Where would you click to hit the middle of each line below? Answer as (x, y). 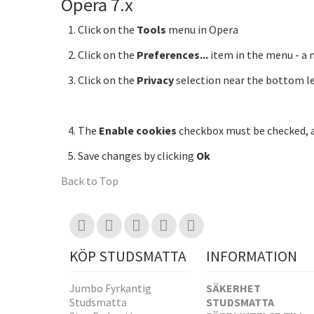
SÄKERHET (233, 288)
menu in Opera (202, 29)
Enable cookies (138, 130)
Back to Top (90, 180)
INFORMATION (251, 256)
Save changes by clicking (137, 155)
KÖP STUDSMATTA (128, 256)
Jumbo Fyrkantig (110, 288)
